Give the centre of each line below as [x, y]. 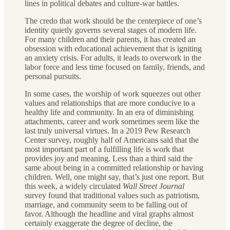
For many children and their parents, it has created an [110, 40]
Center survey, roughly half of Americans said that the [112, 140]
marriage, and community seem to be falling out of [106, 205]
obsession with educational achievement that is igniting [113, 49]
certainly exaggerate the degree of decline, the [99, 223]
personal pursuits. [53, 76]
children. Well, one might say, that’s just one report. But [114, 177]
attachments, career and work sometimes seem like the [112, 122]
